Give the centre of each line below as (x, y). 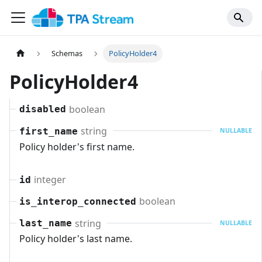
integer (50, 180)
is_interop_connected (78, 202)
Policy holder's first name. (77, 146)
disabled (43, 109)
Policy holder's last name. (76, 239)
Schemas (67, 54)
